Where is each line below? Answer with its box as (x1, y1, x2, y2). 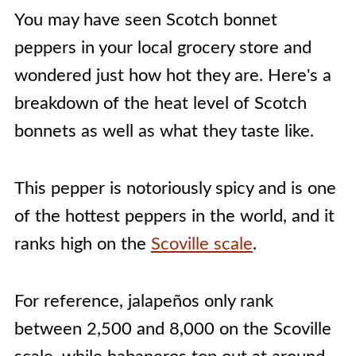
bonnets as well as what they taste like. (14, 122, 314, 141)
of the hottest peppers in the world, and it (14, 207, 335, 226)
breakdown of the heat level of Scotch (14, 95, 307, 113)
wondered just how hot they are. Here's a (14, 67, 331, 85)
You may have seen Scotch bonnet (14, 11, 277, 29)
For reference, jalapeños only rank (14, 292, 273, 311)
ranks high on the (14, 235, 151, 253)
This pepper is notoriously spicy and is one (14, 180, 336, 198)
